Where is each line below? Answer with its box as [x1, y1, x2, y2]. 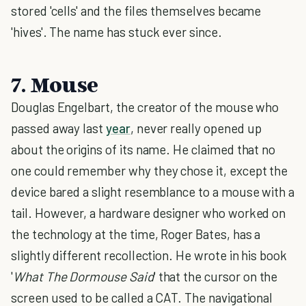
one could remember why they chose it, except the [11, 163, 288, 178]
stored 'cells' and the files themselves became [11, 3, 262, 18]
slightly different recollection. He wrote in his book [11, 247, 287, 263]
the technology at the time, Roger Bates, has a [11, 226, 261, 242]
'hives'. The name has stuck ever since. [11, 24, 222, 40]
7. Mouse [11, 71, 98, 97]
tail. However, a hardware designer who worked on [11, 205, 286, 221]
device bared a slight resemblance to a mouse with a [11, 184, 295, 199]
